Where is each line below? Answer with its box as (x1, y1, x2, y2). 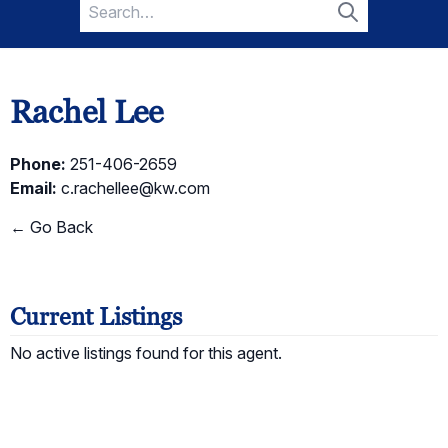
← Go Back (10, 217, 93, 237)
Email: (10, 178, 57, 198)
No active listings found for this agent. (10, 343, 282, 363)
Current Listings (10, 301, 182, 332)
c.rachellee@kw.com (61, 178, 210, 198)
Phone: (10, 154, 66, 174)
